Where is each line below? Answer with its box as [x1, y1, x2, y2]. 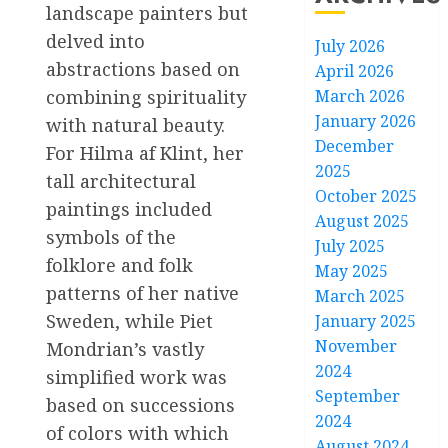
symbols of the [46, 225, 176, 250]
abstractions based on [46, 57, 240, 82]
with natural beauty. [46, 113, 225, 138]
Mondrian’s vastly [46, 337, 204, 362]
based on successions [46, 393, 235, 418]
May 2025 [315, 260, 389, 282]
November [315, 335, 398, 357]
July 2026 [315, 35, 386, 57]
